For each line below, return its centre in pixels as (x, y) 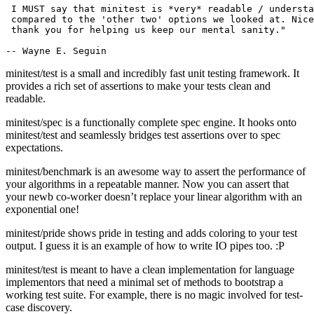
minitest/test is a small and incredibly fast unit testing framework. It (152, 74)
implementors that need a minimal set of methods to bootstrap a (144, 282)
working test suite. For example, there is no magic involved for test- (154, 295)
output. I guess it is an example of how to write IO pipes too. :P (145, 246)
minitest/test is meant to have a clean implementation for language (150, 270)
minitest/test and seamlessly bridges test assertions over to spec (143, 135)
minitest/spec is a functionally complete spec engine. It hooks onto (151, 123)
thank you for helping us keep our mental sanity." (146, 30)
